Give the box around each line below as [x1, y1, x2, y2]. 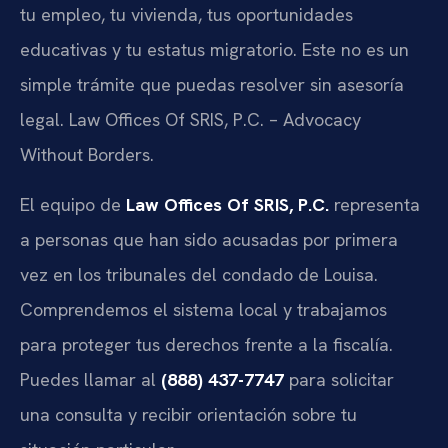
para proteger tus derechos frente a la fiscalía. [20, 332, 393, 356]
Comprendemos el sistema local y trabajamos [20, 297, 387, 321]
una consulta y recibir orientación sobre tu [20, 402, 357, 426]
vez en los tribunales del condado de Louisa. [20, 262, 378, 286]
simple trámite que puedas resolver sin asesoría [20, 73, 404, 97]
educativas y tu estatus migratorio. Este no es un [20, 38, 409, 62]
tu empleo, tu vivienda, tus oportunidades [20, 3, 353, 27]
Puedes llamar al [20, 367, 161, 391]
